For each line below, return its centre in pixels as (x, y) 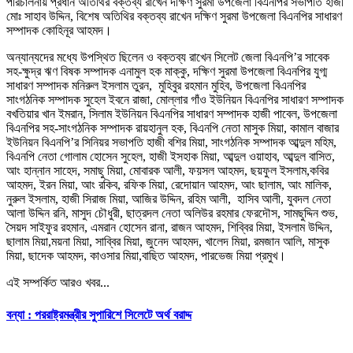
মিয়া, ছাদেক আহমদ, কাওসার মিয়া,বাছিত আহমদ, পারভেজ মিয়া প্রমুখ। (146, 256)
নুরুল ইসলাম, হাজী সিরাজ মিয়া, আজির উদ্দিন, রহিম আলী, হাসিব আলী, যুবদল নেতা (169, 199)
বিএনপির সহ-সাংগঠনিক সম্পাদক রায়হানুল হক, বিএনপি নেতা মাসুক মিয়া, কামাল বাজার (173, 128)
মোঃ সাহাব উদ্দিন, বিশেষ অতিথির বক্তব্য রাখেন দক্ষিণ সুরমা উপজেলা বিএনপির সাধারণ (174, 17)
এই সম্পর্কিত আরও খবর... (58, 283)
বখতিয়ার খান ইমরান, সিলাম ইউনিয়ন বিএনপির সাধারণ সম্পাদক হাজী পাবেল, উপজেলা (172, 114)
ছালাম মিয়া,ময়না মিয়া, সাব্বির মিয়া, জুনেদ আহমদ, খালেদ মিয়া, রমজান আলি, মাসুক (168, 242)
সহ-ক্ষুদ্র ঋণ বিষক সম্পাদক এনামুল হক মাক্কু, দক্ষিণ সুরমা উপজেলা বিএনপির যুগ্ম (167, 72)
